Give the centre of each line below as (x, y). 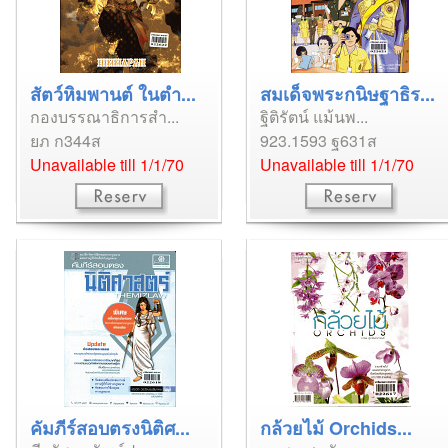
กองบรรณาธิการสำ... (104, 116)
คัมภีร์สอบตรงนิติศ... (110, 428)
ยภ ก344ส (65, 140)
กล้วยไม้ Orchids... (336, 428)
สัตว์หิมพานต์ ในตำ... (113, 94)
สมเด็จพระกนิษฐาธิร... (347, 94)
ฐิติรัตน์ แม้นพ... (314, 116)
